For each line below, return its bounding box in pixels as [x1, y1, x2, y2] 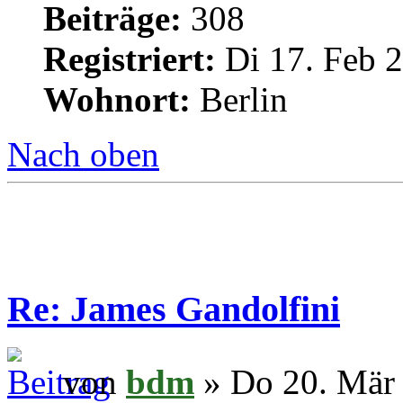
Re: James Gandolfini [7, 289, 340, 330]
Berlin [191, 79, 288, 119]
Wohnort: [43, 79, 191, 119]
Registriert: [43, 39, 216, 78]
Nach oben [7, 134, 159, 174]
